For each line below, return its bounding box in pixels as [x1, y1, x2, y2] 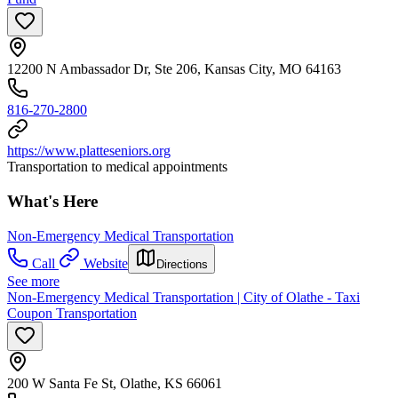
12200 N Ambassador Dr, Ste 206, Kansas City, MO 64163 [7, 61, 341, 77]
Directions [156, 257, 208, 271]
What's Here [7, 192, 98, 211]
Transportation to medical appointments [7, 159, 227, 175]
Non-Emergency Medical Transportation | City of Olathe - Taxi [7, 289, 360, 305]
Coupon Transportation [7, 305, 137, 321]
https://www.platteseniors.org [7, 143, 171, 159]
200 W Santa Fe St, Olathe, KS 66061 [7, 375, 222, 391]
